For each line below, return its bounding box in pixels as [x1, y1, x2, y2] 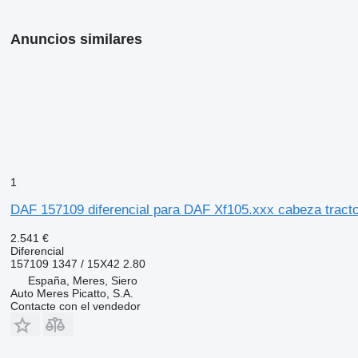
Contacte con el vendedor [10, 299, 141, 312]
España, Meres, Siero [27, 273, 137, 287]
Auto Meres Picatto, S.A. [10, 286, 133, 300]
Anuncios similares [10, 30, 142, 47]
